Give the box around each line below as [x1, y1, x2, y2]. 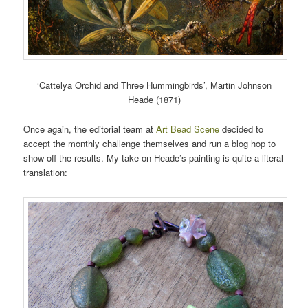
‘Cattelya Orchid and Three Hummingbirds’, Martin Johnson [36, 78, 272, 92]
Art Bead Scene [156, 122, 220, 135]
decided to [219, 122, 264, 135]
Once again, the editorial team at [23, 122, 157, 135]
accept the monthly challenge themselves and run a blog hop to [23, 136, 276, 150]
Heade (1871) [127, 93, 181, 107]
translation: [23, 165, 68, 179]
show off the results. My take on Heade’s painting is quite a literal [23, 151, 284, 164]
